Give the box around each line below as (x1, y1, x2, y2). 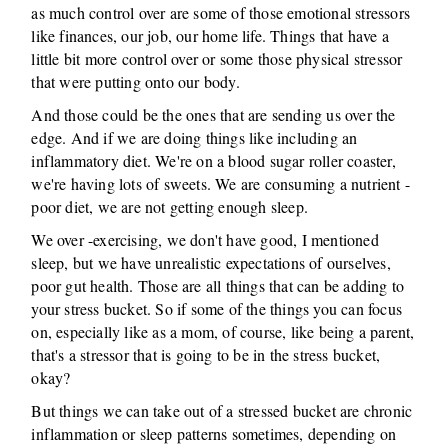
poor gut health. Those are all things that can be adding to (31, 275, 405, 296)
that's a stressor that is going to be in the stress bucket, (31, 344, 381, 365)
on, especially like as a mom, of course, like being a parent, (31, 321, 415, 342)
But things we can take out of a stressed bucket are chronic (31, 400, 413, 421)
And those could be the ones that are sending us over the (31, 104, 396, 125)
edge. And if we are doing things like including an (31, 127, 358, 148)
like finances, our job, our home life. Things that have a (31, 25, 389, 46)
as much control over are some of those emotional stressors (31, 2, 411, 23)
